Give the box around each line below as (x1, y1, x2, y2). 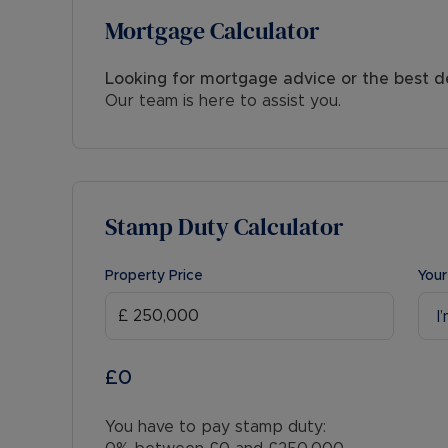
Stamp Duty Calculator (105, 210, 343, 243)
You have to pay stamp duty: (105, 419, 326, 435)
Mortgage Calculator (105, 14, 319, 47)
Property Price (105, 269, 203, 283)
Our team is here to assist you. (105, 93, 341, 109)
